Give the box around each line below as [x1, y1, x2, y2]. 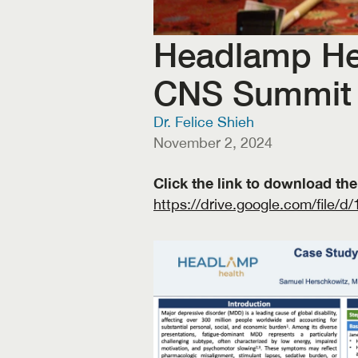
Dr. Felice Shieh [153, 113, 254, 130]
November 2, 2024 [153, 134, 272, 151]
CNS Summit [153, 73, 352, 113]
